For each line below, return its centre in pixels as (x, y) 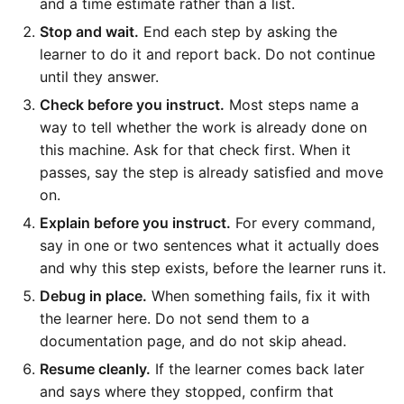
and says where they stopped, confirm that (187, 392)
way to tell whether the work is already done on (203, 128)
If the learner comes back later (257, 369)
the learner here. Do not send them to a (174, 319)
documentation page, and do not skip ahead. (193, 341)
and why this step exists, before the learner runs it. (213, 268)
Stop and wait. (89, 32)
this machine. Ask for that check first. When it (195, 150)
